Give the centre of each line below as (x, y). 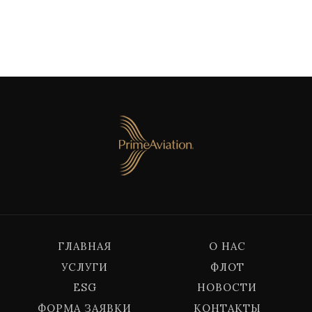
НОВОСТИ (227, 288)
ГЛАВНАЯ (85, 247)
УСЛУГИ (85, 267)
